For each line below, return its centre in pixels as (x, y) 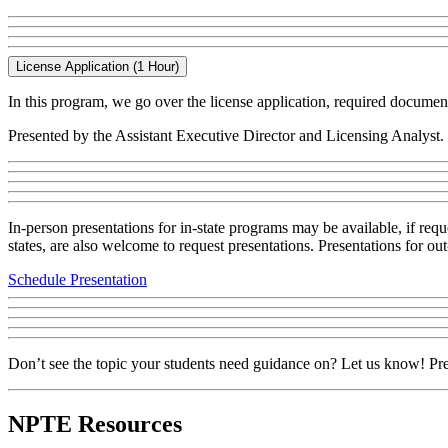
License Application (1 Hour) (97, 66)
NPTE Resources (95, 423)
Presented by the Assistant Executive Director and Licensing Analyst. (226, 135)
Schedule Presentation (77, 279)
